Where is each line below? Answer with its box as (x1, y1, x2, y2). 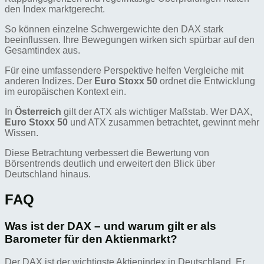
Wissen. (5, 128, 38, 138)
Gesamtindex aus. (5, 45, 80, 56)
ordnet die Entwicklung (157, 76, 255, 87)
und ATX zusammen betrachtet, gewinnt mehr (68, 117, 259, 128)
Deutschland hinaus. (5, 169, 91, 180)
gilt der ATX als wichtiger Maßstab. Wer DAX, (61, 107, 252, 117)
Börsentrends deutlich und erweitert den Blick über (5, 159, 215, 169)
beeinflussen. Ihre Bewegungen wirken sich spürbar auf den (5, 35, 255, 45)
